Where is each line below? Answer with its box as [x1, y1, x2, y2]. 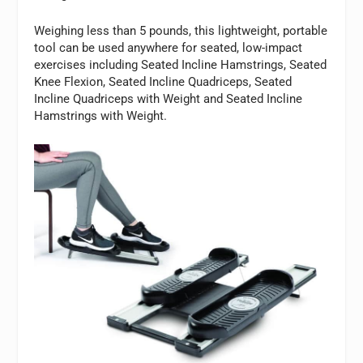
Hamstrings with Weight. [34, 108, 168, 123]
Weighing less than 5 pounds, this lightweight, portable [34, 23, 328, 38]
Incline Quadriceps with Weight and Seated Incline [34, 91, 303, 106]
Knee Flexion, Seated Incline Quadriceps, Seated [34, 74, 293, 89]
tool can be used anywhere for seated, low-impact [34, 40, 303, 55]
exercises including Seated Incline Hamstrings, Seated [34, 57, 327, 72]
